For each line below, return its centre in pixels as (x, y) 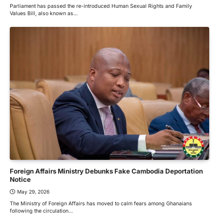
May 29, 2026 (33, 191)
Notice (20, 179)
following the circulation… (41, 211)
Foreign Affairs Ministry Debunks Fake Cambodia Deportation (106, 171)
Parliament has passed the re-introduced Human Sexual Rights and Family (101, 6)
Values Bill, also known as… (44, 13)
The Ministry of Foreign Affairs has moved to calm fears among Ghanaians (101, 203)
